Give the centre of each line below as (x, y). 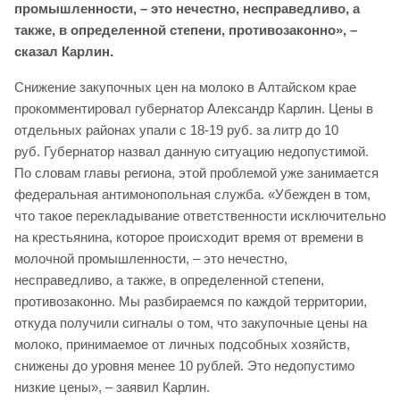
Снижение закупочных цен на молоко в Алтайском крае (185, 87)
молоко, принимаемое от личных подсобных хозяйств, (182, 345)
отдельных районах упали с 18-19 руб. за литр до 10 (176, 130)
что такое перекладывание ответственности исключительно (200, 216)
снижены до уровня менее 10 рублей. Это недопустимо (184, 366)
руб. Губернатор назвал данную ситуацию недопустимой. (192, 152)
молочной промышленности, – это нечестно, (151, 259)
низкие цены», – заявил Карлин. (112, 387)
